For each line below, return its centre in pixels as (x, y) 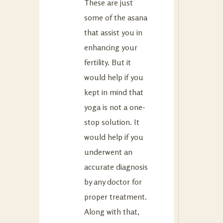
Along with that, (112, 211)
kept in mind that (114, 92)
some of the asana (116, 17)
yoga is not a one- (115, 107)
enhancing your (111, 47)
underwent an (108, 152)
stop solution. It (112, 122)
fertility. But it (108, 62)
